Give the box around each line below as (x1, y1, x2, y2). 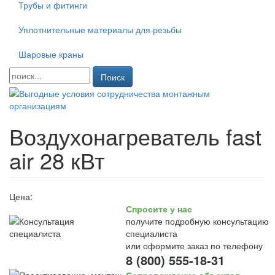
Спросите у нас (126, 203, 192, 215)
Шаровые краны (18, 48, 83, 60)
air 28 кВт (9, 144, 104, 176)
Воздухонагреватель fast (9, 120, 261, 152)
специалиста (126, 227, 177, 239)
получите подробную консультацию (126, 215, 269, 227)
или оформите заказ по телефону (126, 239, 263, 252)
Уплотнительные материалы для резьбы (18, 23, 182, 36)
